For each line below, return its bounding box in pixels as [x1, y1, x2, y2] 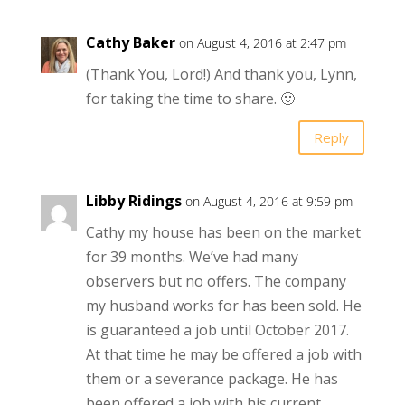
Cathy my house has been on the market [85, 222, 361, 243]
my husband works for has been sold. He [85, 296, 362, 316]
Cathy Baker [85, 33, 175, 53]
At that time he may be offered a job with [85, 344, 362, 365]
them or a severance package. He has [85, 369, 338, 390]
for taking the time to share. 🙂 [85, 89, 295, 109]
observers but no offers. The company [85, 271, 346, 292]
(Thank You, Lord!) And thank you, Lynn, [85, 64, 357, 85]
